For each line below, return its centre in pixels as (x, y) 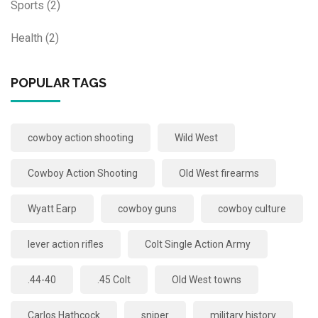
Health (28, 38)
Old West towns (207, 279)
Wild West (196, 137)
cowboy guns (147, 208)
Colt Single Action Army (198, 244)
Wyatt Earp (52, 208)
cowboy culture (252, 208)
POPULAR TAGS (59, 82)
